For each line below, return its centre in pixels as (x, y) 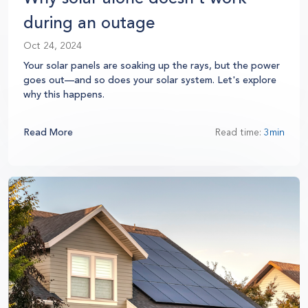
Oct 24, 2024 (53, 45)
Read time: (240, 132)
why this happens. (64, 94)
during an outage (89, 22)
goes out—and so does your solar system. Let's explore (150, 80)
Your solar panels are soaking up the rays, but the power (152, 65)
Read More (48, 132)
